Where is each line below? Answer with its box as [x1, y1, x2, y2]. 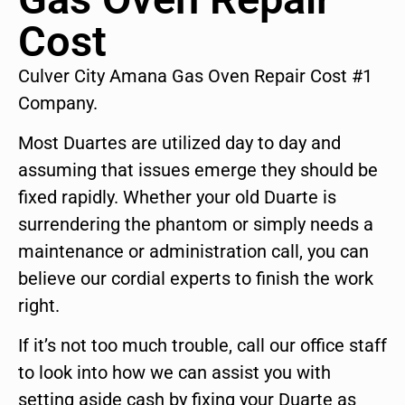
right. [18, 295, 60, 317]
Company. [18, 91, 98, 114]
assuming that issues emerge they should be [18, 159, 378, 182]
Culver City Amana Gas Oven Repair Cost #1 [18, 64, 372, 87]
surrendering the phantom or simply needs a [18, 213, 373, 236]
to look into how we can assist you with [18, 362, 331, 384]
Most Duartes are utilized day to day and [18, 132, 341, 155]
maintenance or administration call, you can [18, 240, 369, 263]
